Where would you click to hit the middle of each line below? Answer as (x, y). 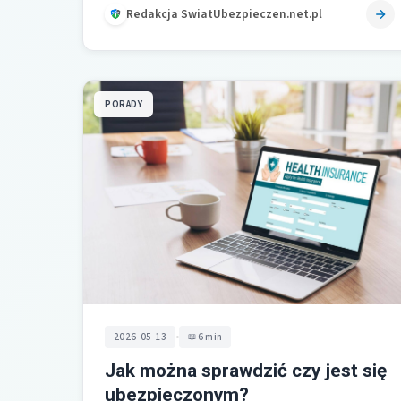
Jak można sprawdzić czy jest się (246, 370)
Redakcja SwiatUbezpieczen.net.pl (224, 14)
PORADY (124, 104)
